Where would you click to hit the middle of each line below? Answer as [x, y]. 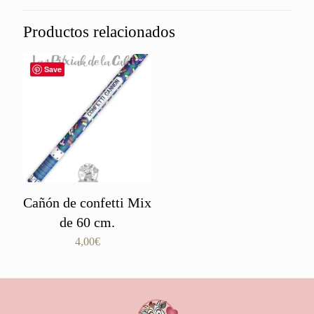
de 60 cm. [88, 223]
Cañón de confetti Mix [88, 203]
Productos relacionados [99, 32]
